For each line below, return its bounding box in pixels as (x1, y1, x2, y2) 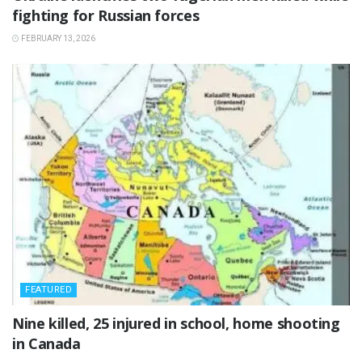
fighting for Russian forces (12, 6, 200, 26)
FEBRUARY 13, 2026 (19, 34, 95, 44)
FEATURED (25, 284, 72, 296)
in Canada (12, 334, 81, 354)
